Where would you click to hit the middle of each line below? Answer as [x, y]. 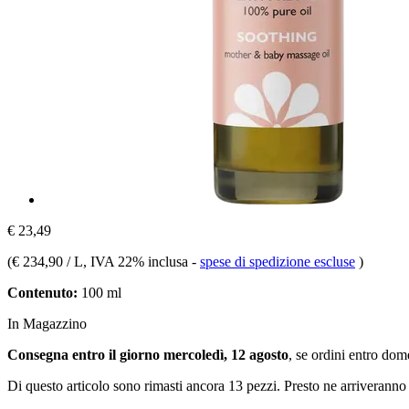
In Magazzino [47, 323]
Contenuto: [42, 292]
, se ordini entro [335, 354]
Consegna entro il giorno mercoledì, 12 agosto [148, 354]
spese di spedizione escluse [278, 261]
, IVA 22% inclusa [137, 261]
